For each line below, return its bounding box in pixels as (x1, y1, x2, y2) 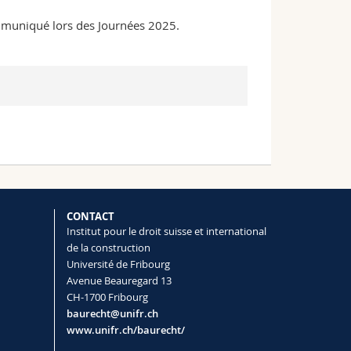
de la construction (66, 241, 150, 255)
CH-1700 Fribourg (66, 290, 148, 305)
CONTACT (66, 209, 114, 224)
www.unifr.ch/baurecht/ (66, 323, 185, 338)
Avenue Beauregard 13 (66, 273, 172, 288)
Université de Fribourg (66, 257, 170, 272)
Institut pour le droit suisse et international (66, 224, 266, 239)
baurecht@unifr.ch (66, 306, 158, 321)
